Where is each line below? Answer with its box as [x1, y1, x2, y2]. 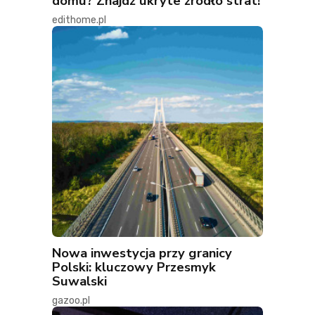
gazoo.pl [52, 295, 90, 307]
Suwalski [52, 272, 107, 290]
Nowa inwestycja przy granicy [52, 244, 232, 262]
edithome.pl [52, 14, 106, 27]
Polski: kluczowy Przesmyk [52, 258, 216, 276]
